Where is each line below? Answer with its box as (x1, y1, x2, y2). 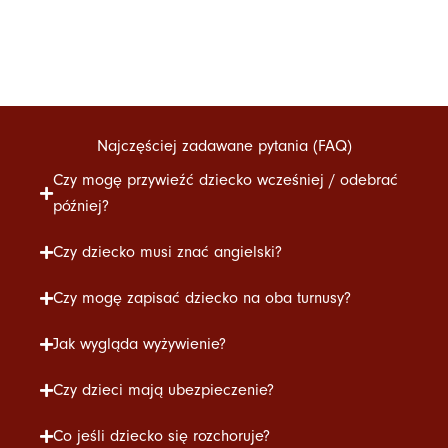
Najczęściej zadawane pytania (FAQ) (96, 137, 352, 156)
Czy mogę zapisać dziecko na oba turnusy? (53, 289, 351, 308)
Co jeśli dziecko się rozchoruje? (53, 427, 270, 446)
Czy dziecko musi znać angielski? (53, 243, 282, 262)
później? (53, 197, 109, 216)
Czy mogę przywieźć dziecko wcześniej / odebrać (53, 171, 398, 190)
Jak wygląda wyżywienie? (53, 335, 226, 354)
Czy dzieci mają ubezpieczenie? (53, 381, 274, 400)
